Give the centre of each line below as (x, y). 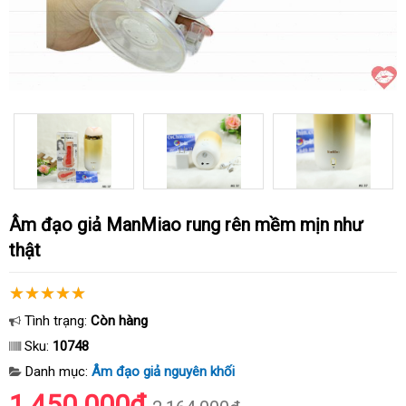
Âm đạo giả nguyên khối (163, 372)
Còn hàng (119, 321)
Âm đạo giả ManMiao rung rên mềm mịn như (15, 225)
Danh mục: (57, 372)
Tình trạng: (56, 321)
